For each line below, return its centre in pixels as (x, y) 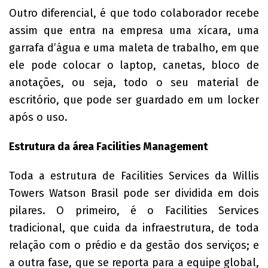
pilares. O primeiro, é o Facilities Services (134, 211)
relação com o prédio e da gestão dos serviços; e (134, 245)
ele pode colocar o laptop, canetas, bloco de (134, 65)
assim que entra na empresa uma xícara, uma (134, 31)
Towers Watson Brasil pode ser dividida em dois (134, 193)
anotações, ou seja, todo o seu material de (134, 83)
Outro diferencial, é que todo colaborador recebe (134, 13)
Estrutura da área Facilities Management (109, 147)
